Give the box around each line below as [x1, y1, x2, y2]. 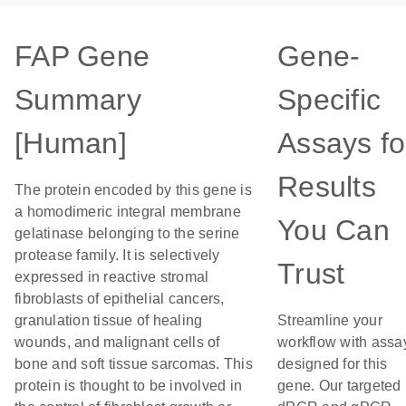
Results [277, 170, 376, 203]
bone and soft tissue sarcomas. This [14, 356, 253, 372]
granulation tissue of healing [14, 313, 203, 328]
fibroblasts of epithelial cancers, [14, 291, 225, 306]
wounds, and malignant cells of [14, 334, 220, 350]
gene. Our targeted [277, 378, 401, 393]
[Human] [14, 127, 127, 159]
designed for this [277, 356, 388, 372]
